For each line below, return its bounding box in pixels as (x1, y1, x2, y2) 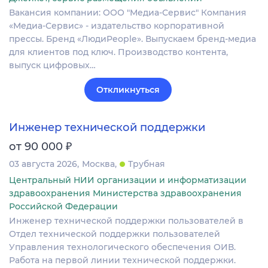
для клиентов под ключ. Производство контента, (9, 47, 228, 58)
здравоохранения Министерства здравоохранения (9, 188, 242, 199)
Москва (82, 159, 115, 170)
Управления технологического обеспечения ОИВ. (9, 242, 236, 253)
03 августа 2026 (9, 159, 77, 170)
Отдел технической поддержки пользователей (9, 229, 220, 240)
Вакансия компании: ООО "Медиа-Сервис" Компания (9, 7, 246, 19)
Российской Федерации (9, 201, 118, 212)
